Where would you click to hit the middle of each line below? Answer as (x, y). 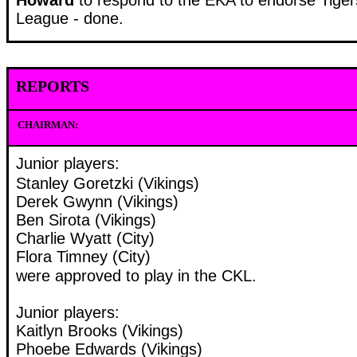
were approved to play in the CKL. (136, 276)
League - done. (70, 18)
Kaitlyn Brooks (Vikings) (100, 331)
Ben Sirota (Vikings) (86, 220)
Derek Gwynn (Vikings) (97, 201)
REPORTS (53, 86)
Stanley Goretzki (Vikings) (108, 183)
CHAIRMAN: (47, 125)
